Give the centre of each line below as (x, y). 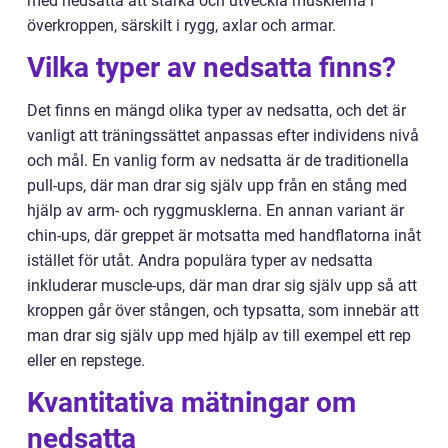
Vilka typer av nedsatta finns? (211, 68)
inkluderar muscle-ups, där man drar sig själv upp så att (222, 286)
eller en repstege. (86, 361)
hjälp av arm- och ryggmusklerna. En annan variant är (215, 211)
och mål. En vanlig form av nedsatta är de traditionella (218, 161)
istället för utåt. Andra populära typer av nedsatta (200, 261)
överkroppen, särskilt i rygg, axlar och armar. (181, 26)
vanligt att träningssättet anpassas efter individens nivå (223, 136)
